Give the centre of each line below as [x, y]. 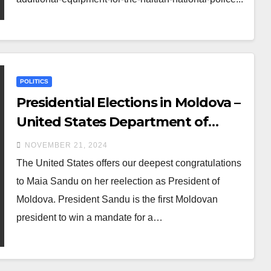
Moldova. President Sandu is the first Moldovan [117, 199]
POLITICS [34, 81]
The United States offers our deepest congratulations [129, 163]
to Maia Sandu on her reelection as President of [118, 181]
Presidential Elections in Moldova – [128, 102]
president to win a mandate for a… [89, 217]
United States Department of [112, 122]
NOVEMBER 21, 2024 [66, 145]
